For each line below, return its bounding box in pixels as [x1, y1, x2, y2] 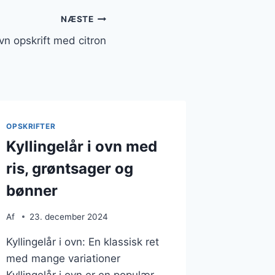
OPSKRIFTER [6, 122, 56, 131]
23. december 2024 [29, 211, 108, 222]
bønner [6, 181, 58, 199]
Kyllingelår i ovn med [6, 137, 158, 155]
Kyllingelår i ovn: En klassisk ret [6, 235, 160, 248]
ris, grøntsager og [6, 159, 134, 177]
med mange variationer [6, 252, 121, 265]
